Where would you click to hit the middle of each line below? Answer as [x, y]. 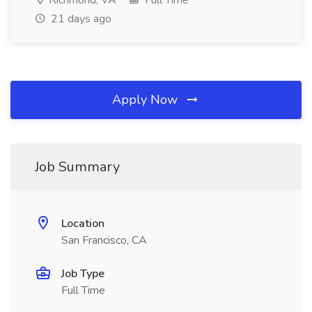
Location [83, 224]
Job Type [83, 274]
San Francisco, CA [104, 240]
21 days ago [80, 19]
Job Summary [77, 167]
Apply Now [147, 100]
